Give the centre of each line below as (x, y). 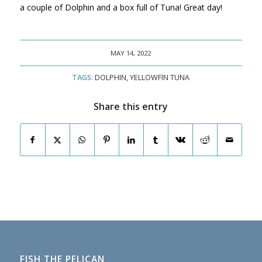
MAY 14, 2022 (131, 53)
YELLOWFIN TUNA (160, 78)
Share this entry (131, 107)
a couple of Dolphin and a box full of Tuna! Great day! (121, 8)
